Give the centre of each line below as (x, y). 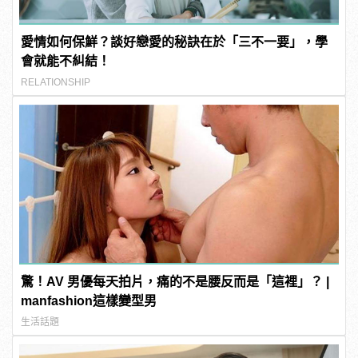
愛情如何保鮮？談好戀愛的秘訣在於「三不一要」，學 (175, 42)
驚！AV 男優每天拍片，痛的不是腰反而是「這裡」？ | (175, 281)
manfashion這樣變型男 (89, 300)
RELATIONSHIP (56, 82)
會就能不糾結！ (66, 61)
